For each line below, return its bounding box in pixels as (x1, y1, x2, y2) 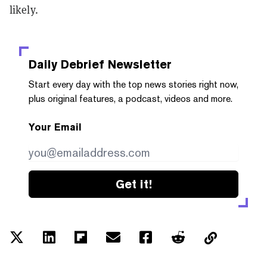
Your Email (29, 121, 82, 133)
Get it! (115, 176, 152, 191)
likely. (10, 2, 38, 17)
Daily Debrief (29, 57, 104, 72)
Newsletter (104, 57, 172, 72)
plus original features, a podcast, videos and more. (29, 92, 232, 104)
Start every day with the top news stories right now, (29, 78, 238, 90)
